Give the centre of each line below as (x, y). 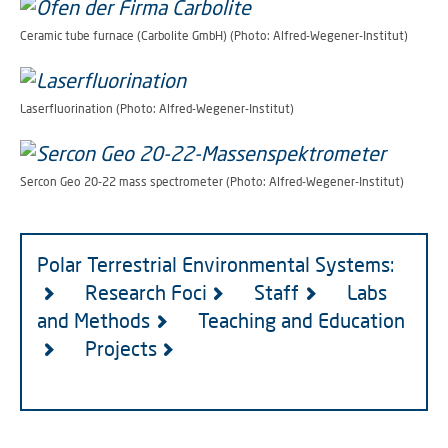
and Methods (93, 320)
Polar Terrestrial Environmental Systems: (215, 264)
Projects (120, 348)
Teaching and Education (301, 320)
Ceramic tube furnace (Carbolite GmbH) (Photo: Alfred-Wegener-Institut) (214, 35)
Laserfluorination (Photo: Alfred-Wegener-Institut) (157, 108)
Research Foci (145, 292)
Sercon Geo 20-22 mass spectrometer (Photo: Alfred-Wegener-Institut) (212, 181)
